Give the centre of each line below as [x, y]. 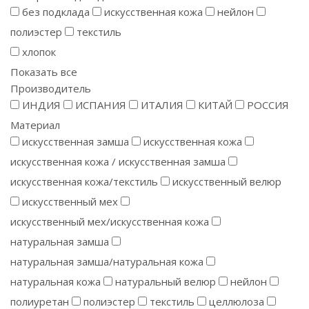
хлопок [39, 52]
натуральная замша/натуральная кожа [107, 261]
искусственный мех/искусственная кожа [110, 221]
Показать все [44, 72]
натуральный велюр [166, 281]
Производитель [51, 88]
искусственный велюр [227, 181]
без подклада [56, 12]
